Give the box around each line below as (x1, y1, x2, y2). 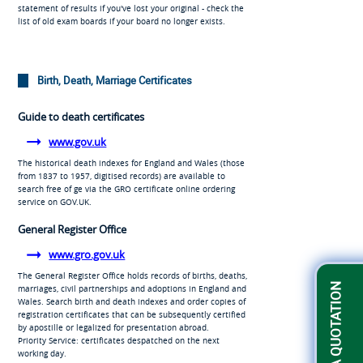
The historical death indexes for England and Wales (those (17, 156, 245, 169)
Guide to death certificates (17, 109, 144, 125)
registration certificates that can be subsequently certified (17, 308, 246, 320)
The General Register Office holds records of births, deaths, (17, 269, 247, 281)
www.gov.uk (49, 134, 107, 149)
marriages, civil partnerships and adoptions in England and (17, 282, 246, 294)
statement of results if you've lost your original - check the (17, 2, 244, 15)
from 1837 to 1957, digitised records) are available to (17, 169, 225, 181)
